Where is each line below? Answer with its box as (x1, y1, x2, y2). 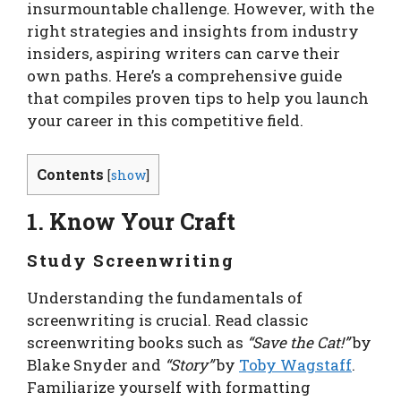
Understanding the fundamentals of (27, 287, 303, 309)
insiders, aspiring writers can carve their (27, 42, 340, 64)
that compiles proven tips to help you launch (27, 87, 369, 108)
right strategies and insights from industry (27, 20, 359, 41)
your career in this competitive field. (27, 109, 303, 131)
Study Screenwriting (27, 249, 235, 272)
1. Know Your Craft (27, 207, 235, 237)
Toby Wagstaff (239, 354, 352, 376)
